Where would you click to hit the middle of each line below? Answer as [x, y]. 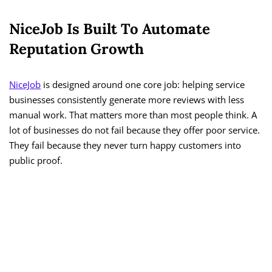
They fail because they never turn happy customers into [125, 145]
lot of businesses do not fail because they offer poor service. [134, 130]
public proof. [36, 161]
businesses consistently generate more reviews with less [127, 100]
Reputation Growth [76, 49]
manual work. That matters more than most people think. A [133, 115]
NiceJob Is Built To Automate [110, 29]
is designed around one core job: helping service [143, 85]
